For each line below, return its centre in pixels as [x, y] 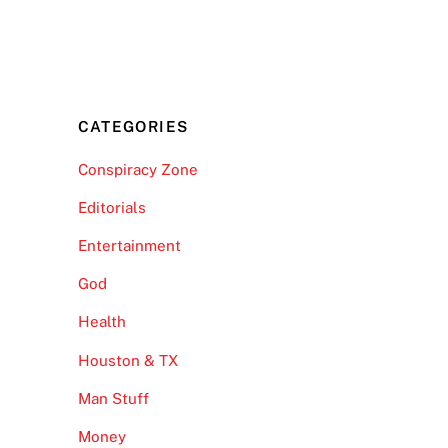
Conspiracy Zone [137, 169]
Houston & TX [127, 360]
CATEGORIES [133, 126]
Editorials [111, 207]
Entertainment [129, 246]
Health [101, 322]
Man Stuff [113, 398]
